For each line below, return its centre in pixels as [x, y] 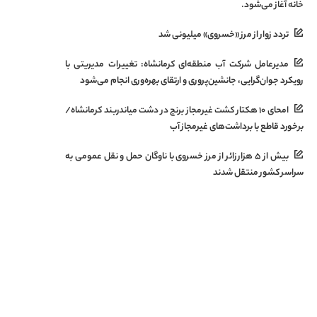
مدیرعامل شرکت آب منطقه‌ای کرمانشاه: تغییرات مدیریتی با [177, 65]
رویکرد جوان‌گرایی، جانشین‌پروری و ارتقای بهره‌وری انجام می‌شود [191, 81]
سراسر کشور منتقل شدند [258, 173]
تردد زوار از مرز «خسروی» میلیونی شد [223, 35]
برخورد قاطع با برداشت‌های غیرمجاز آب [236, 127]
